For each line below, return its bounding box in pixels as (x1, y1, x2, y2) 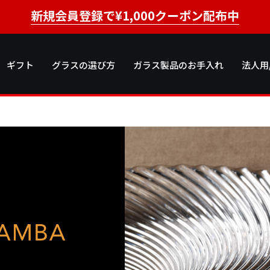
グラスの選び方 (52, 58, 116, 71)
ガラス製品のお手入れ (133, 58, 224, 71)
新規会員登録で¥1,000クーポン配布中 (31, 7, 239, 24)
